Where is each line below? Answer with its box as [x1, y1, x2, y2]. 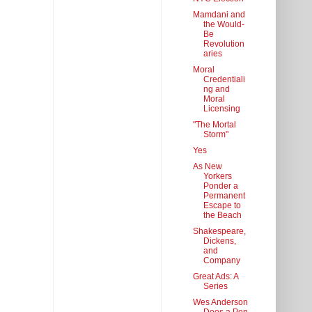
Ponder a [203, 181, 238, 192]
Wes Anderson [192, 297, 248, 308]
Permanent [203, 191, 245, 201]
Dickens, [203, 236, 236, 247]
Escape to [203, 201, 241, 211]
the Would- [203, 19, 244, 30]
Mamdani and [192, 10, 245, 20]
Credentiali [203, 75, 245, 85]
